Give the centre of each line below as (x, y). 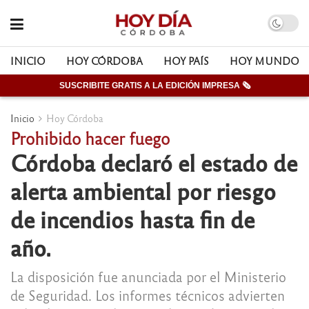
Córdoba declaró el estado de (154, 162)
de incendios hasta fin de (132, 219)
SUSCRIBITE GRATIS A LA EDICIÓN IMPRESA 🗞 (154, 86)
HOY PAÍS (186, 61)
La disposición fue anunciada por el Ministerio (148, 276)
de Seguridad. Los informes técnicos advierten (148, 295)
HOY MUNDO (265, 61)
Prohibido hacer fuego (90, 138)
